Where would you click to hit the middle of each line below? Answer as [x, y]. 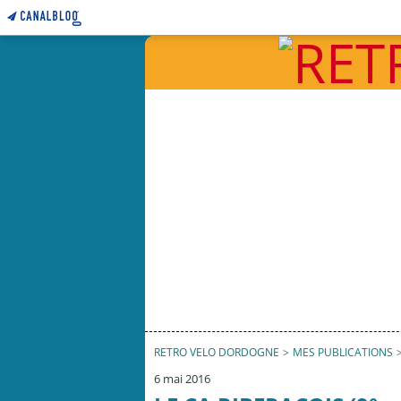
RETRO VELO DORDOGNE [217, 352]
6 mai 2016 [182, 379]
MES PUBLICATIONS [343, 352]
